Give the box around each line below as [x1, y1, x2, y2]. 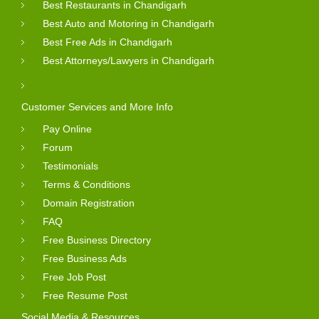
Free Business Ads [43, 252, 127, 264]
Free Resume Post [43, 289, 127, 301]
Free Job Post [43, 271, 106, 283]
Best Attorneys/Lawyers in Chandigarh [43, 54, 214, 66]
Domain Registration [43, 197, 135, 209]
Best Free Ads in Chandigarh [43, 36, 172, 48]
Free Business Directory [43, 234, 151, 246]
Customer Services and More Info [21, 100, 173, 113]
